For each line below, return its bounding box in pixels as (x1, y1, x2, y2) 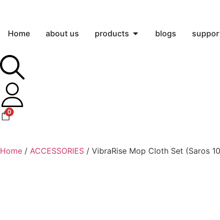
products (95, 28, 129, 38)
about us (46, 28, 79, 38)
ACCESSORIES (30, 146, 84, 156)
